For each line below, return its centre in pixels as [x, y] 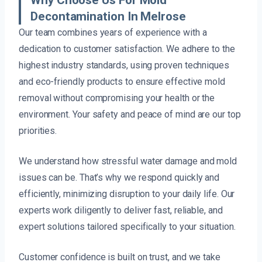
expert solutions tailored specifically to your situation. [127, 226]
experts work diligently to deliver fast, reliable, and [121, 210]
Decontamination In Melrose [108, 16]
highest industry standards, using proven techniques [124, 65]
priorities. [38, 130]
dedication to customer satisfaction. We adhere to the [127, 49]
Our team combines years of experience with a [113, 32]
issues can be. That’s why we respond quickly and [119, 177]
